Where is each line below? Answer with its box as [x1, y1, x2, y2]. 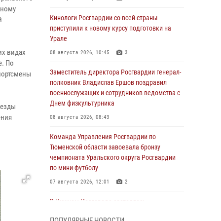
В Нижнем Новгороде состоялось [50, 197, 146, 205]
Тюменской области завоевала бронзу [50, 143, 160, 151]
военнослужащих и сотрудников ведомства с [50, 89, 180, 97]
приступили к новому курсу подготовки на [50, 24, 171, 32]
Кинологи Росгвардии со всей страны [50, 14, 158, 22]
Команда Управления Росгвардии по [50, 133, 156, 141]
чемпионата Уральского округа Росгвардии [50, 153, 176, 161]
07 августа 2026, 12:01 [50, 179, 110, 185]
